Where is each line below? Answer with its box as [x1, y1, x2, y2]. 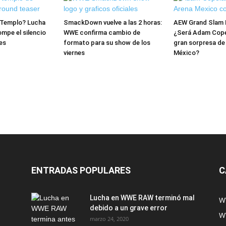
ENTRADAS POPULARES [31, 165, 131, 176]
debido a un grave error [90, 204, 167, 212]
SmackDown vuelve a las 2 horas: [64, 19, 162, 26]
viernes [64, 49, 85, 56]
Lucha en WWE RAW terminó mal [90, 194, 195, 202]
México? [174, 49, 199, 56]
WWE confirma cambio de [64, 29, 140, 36]
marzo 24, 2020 [90, 215, 129, 222]
